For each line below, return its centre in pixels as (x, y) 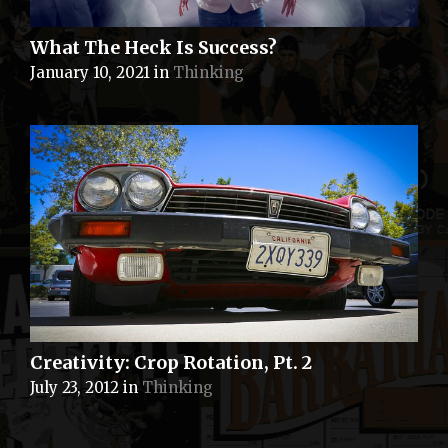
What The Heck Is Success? (153, 47)
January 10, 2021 (90, 72)
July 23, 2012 (74, 388)
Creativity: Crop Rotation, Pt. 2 (171, 363)
